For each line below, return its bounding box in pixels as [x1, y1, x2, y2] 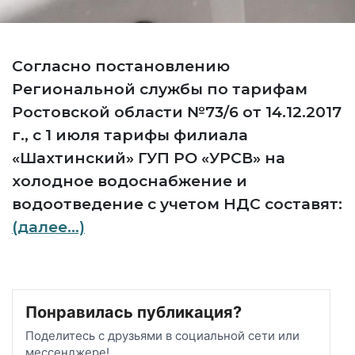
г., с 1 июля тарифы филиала [12, 126, 248, 144]
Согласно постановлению [12, 57, 230, 75]
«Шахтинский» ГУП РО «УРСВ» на [12, 149, 285, 167]
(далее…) [12, 218, 85, 236]
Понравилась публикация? [25, 303, 242, 322]
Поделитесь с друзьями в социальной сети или [25, 328, 300, 343]
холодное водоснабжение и [12, 172, 247, 190]
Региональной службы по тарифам [12, 80, 307, 98]
